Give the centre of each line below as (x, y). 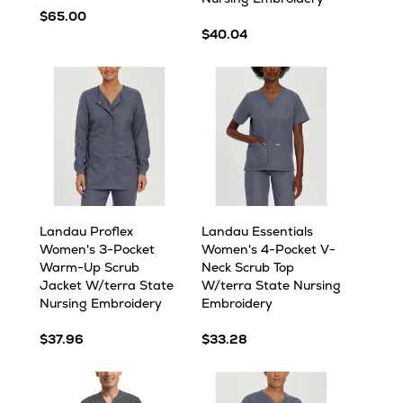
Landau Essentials (257, 231)
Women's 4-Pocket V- (269, 249)
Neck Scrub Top (248, 267)
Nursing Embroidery (101, 303)
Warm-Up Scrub (90, 267)
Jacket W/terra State (107, 285)
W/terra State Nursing (271, 285)
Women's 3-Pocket (97, 249)
